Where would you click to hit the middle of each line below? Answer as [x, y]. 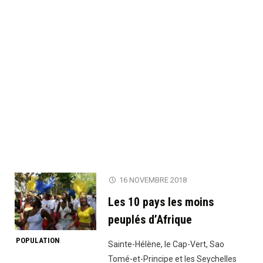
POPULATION [38, 241]
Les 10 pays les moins [161, 202]
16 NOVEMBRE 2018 [153, 180]
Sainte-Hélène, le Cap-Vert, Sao [166, 245]
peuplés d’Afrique [150, 220]
